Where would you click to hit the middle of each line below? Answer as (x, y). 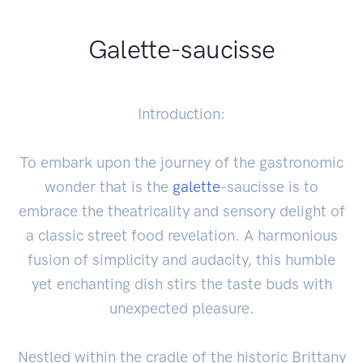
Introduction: (181, 113)
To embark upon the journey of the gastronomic (181, 162)
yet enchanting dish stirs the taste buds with (181, 284)
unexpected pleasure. (181, 308)
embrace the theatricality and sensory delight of (181, 211)
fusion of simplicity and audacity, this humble (181, 259)
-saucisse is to (269, 186)
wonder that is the (109, 186)
